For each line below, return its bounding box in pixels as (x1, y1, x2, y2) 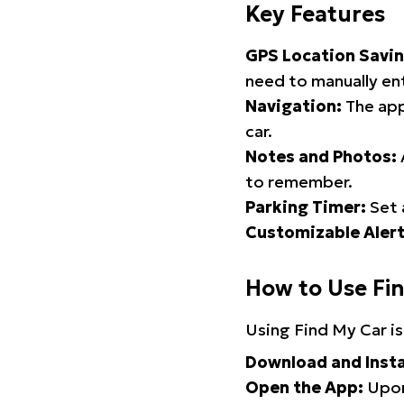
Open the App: (245, 377, 363, 398)
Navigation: (245, 96, 342, 116)
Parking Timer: (245, 197, 366, 217)
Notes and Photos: (245, 146, 397, 167)
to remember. (245, 171, 353, 192)
